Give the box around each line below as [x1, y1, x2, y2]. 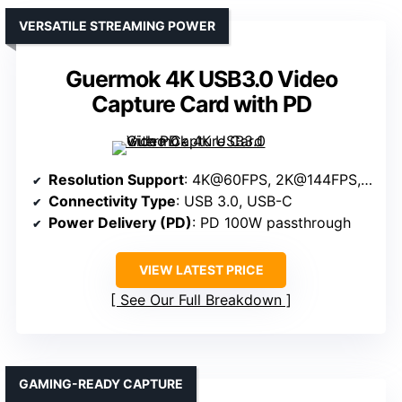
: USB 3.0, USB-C [176, 192, 293, 211]
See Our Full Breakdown [120, 291, 282, 310]
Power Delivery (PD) [48, 214, 192, 232]
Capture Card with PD [91, 91, 311, 118]
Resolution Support [48, 170, 184, 189]
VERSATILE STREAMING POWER [19, 18, 215, 34]
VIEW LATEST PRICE [138, 262, 264, 278]
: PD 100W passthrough [192, 214, 351, 232]
